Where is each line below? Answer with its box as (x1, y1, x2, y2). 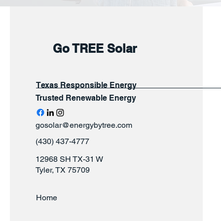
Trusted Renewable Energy (36, 93, 136, 103)
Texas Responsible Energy (36, 80, 137, 90)
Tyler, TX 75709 (36, 165, 90, 175)
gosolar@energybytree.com (36, 120, 132, 130)
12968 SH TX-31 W (36, 154, 103, 164)
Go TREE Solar (53, 41, 137, 55)
